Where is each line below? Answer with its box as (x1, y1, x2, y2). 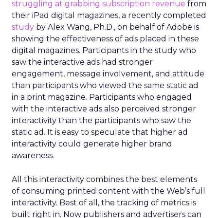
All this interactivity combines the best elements (12, 175, 197, 184)
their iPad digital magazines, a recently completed (12, 11, 206, 20)
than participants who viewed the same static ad (12, 81, 199, 90)
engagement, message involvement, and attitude (12, 69, 204, 78)
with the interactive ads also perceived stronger (12, 104, 196, 113)
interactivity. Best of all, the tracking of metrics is (12, 198, 196, 207)
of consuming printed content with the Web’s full (12, 186, 205, 196)
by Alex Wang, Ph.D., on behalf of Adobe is (34, 22, 199, 32)
